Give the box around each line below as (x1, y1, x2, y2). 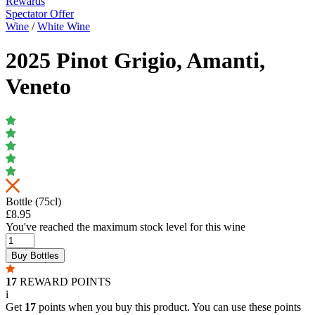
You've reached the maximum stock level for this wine (6, 220, 245, 233)
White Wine (37, 20, 90, 32)
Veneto (6, 74, 71, 100)
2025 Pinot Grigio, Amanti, (6, 48, 265, 74)
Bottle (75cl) (6, 195, 61, 207)
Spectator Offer (6, 7, 74, 20)
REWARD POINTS (17, 275, 111, 288)
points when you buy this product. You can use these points (36, 300, 301, 313)
